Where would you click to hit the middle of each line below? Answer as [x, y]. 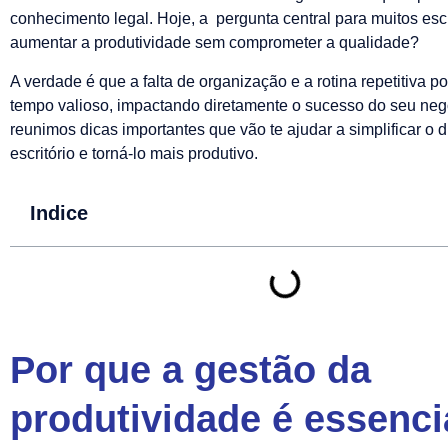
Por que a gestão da [190, 369]
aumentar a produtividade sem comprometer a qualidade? [214, 43]
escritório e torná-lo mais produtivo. [134, 153]
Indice [59, 212]
